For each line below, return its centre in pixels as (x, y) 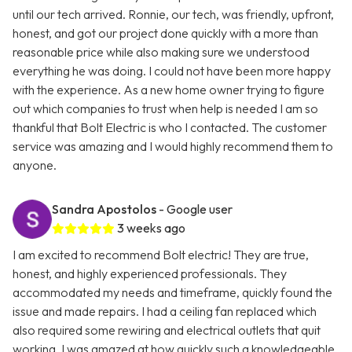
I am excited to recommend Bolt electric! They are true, (161, 255)
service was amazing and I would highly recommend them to (173, 147)
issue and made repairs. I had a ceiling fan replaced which (165, 312)
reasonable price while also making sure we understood (161, 52)
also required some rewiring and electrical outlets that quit (167, 330)
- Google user (196, 209)
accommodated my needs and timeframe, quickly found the (172, 293)
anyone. (35, 165)
